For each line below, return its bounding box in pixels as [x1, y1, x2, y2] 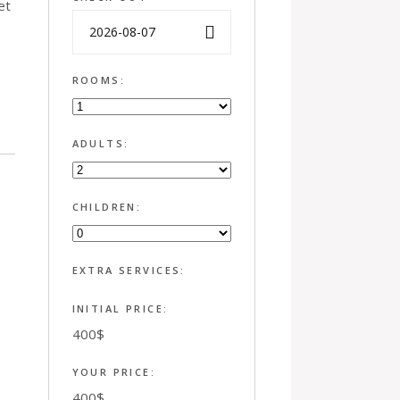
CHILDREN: [71, 200, 142, 213]
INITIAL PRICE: [71, 302, 169, 315]
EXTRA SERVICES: [71, 263, 186, 277]
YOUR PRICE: [71, 365, 156, 379]
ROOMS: [71, 73, 126, 87]
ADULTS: [71, 137, 129, 150]
